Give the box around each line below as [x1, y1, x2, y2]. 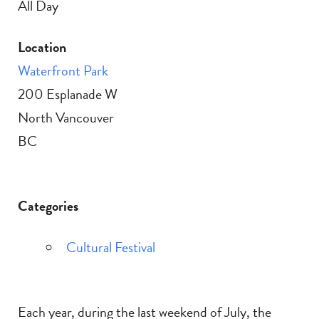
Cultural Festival [66, 236, 155, 258]
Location [18, 36, 66, 58]
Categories [18, 195, 78, 217]
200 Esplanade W [18, 83, 117, 105]
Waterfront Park [18, 60, 108, 82]
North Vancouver [18, 107, 114, 129]
